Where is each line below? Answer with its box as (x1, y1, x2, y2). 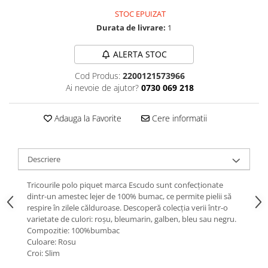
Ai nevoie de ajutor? (65, 82, 139, 93)
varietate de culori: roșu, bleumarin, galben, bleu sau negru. (27, 214, 236, 224)
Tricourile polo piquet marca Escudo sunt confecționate (27, 179, 223, 190)
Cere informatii (149, 112, 207, 124)
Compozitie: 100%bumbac (27, 225, 120, 236)
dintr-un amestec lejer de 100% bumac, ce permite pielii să (27, 191, 232, 202)
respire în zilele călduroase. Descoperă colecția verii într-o (27, 202, 228, 213)
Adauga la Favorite (51, 112, 121, 124)
